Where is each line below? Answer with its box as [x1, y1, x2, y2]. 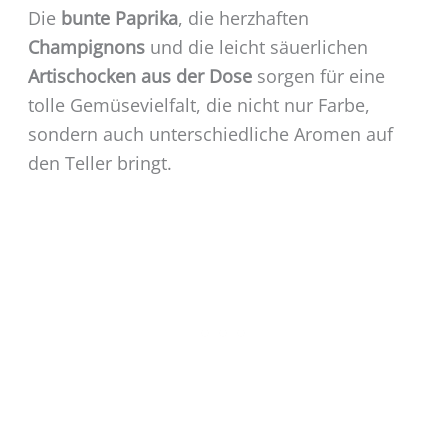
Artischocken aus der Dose [27, 63, 252, 88]
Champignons [27, 34, 145, 59]
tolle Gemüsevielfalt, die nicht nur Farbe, [27, 92, 370, 117]
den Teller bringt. [27, 150, 172, 175]
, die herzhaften [177, 5, 309, 30]
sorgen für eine [251, 63, 385, 88]
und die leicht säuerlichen [144, 34, 368, 59]
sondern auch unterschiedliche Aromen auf [27, 121, 393, 146]
